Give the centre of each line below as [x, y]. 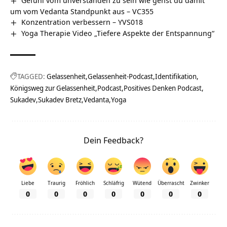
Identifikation [176, 76]
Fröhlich [85, 183]
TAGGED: [31, 76]
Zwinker [199, 183]
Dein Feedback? [113, 140]
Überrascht [171, 183]
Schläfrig [113, 183]
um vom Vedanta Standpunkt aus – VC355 [82, 11]
